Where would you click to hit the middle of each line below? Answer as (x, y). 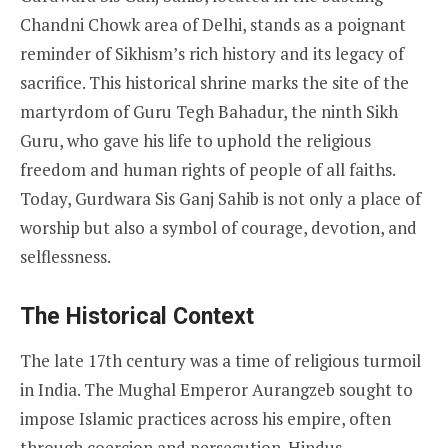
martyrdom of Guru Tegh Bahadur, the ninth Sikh (209, 111)
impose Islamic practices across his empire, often (205, 418)
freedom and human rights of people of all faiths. (207, 169)
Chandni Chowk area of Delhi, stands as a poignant (213, 24)
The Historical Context (137, 316)
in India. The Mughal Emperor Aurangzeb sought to (216, 389)
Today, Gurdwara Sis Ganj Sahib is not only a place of (220, 198)
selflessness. (65, 256)
